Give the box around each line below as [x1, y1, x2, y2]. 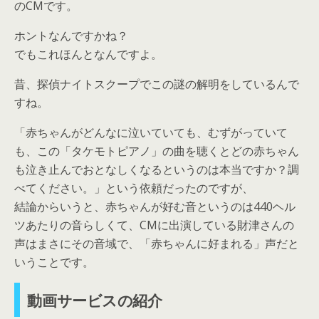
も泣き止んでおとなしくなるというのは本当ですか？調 [14, 161, 299, 177]
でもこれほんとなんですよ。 [14, 46, 162, 62]
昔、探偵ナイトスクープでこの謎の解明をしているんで [14, 75, 299, 92]
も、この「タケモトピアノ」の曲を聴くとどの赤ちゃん [14, 142, 299, 159]
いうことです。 [14, 253, 94, 270]
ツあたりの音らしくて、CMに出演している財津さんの [14, 216, 294, 233]
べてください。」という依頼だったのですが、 [14, 179, 253, 196]
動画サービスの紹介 [27, 288, 162, 311]
